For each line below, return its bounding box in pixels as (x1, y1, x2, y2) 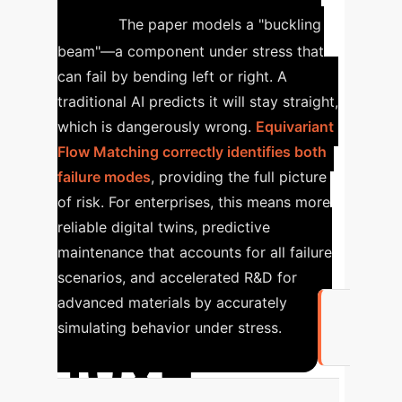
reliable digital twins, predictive (57, 218, 270, 236)
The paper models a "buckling (118, 15, 321, 33)
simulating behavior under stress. (57, 319, 282, 336)
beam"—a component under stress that (57, 42, 324, 60)
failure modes (57, 168, 151, 186)
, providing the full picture (151, 168, 327, 186)
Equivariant (256, 118, 334, 135)
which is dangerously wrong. (57, 118, 256, 135)
